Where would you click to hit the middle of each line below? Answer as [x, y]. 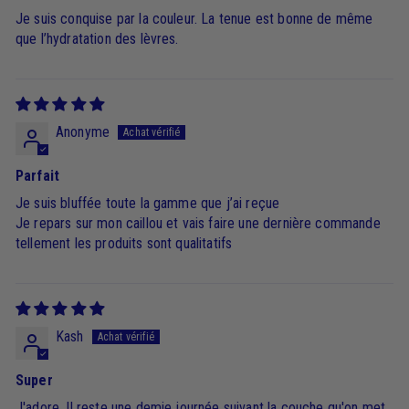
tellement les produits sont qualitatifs [124, 244]
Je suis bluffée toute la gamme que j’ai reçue [148, 204]
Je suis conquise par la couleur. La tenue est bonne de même [194, 19]
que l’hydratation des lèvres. [97, 39]
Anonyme [83, 132]
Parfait [38, 176]
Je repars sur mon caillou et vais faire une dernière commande [198, 224]
